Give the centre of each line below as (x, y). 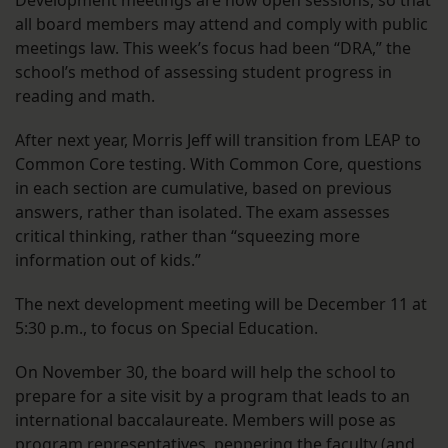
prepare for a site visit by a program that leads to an (212, 396)
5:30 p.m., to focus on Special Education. (166, 328)
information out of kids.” (108, 260)
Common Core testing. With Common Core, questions (218, 164)
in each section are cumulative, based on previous (203, 188)
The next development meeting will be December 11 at (221, 304)
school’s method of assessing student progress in (203, 72)
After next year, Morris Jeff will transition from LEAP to (218, 140)
